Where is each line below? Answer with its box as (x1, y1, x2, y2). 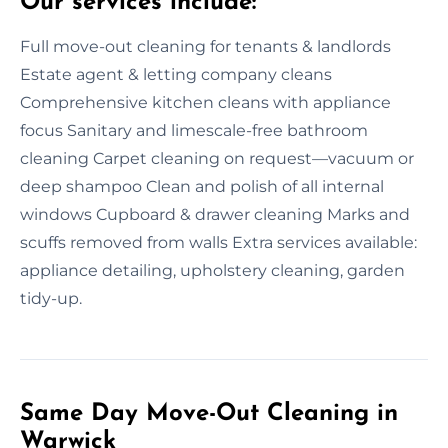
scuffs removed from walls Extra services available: (20, 232, 417, 252)
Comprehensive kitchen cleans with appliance (20, 92, 391, 112)
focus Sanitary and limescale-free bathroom (20, 120, 368, 140)
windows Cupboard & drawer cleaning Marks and (20, 204, 410, 224)
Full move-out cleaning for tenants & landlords (20, 36, 391, 56)
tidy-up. (20, 288, 82, 308)
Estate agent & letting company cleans (20, 64, 332, 84)
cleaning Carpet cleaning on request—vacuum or (20, 148, 414, 168)
